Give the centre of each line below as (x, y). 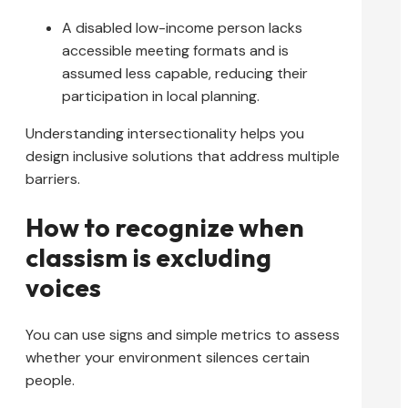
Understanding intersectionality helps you (165, 134)
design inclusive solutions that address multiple (183, 157)
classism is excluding (148, 257)
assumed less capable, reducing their (185, 74)
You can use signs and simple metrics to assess (183, 334)
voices (63, 287)
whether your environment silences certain (168, 357)
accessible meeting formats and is (175, 51)
